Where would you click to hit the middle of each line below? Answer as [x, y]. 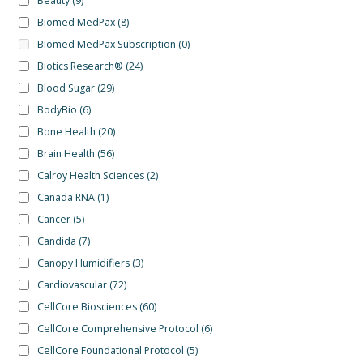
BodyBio [57, 109]
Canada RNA [66, 197]
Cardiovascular [72, 284]
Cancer [53, 219]
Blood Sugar [66, 88]
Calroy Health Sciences [90, 175]
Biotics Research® [80, 66]
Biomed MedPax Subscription [106, 44]
